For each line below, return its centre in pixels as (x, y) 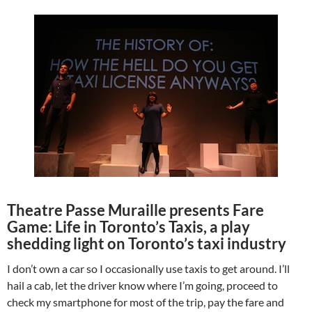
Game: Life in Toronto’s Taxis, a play (128, 227)
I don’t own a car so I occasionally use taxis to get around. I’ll (148, 268)
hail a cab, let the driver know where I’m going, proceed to (142, 285)
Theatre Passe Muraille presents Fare (135, 210)
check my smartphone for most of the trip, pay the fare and (146, 302)
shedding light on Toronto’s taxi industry (147, 243)
